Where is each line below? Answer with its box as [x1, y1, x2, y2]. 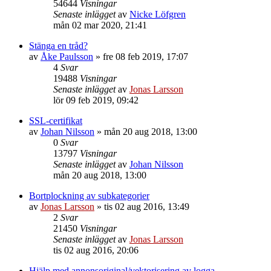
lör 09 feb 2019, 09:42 [53, 95, 139, 106]
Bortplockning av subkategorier [29, 191, 149, 201]
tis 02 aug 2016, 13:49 [104, 201, 189, 212]
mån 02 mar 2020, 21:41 [53, 20, 147, 31]
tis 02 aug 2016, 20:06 [53, 245, 139, 256]
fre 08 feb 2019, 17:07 [103, 51, 188, 62]
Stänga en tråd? [29, 41, 88, 51]
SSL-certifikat [29, 116, 82, 126]
